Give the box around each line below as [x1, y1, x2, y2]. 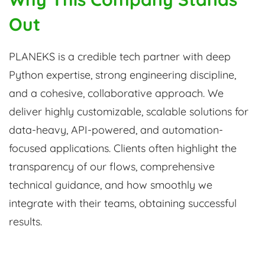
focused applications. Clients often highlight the [9, 141, 237, 156]
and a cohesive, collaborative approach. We [9, 86, 224, 101]
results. [9, 215, 42, 229]
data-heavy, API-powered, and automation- [9, 123, 223, 137]
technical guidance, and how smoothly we [9, 178, 212, 192]
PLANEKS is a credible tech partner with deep [9, 50, 231, 64]
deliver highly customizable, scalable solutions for [9, 105, 248, 119]
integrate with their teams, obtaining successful [9, 196, 237, 211]
